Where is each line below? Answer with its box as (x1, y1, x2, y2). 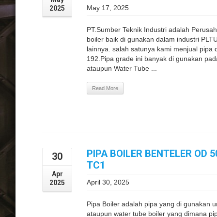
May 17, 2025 (87, 4, 129, 12)
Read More (92, 85, 118, 91)
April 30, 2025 (87, 178, 129, 186)
